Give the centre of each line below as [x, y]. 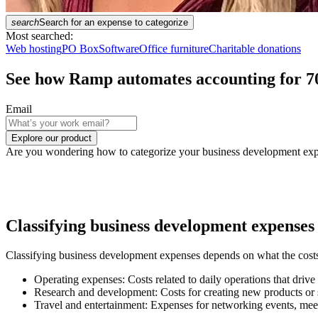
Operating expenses [78, 280]
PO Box [80, 48]
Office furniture [174, 48]
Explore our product [51, 138]
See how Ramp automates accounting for [156, 78]
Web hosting [34, 48]
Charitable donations [255, 48]
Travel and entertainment [89, 305]
